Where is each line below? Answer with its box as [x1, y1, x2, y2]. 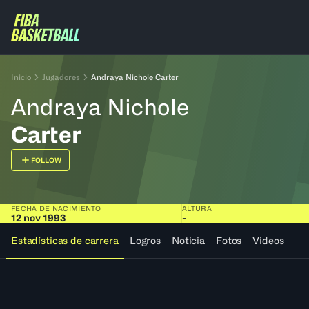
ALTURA [182, 204, 212, 212]
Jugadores [42, 72, 80, 82]
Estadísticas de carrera [11, 235, 119, 246]
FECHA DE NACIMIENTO [11, 204, 101, 212]
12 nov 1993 [11, 212, 66, 223]
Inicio [11, 72, 31, 82]
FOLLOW [31, 156, 61, 164]
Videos [252, 235, 284, 246]
